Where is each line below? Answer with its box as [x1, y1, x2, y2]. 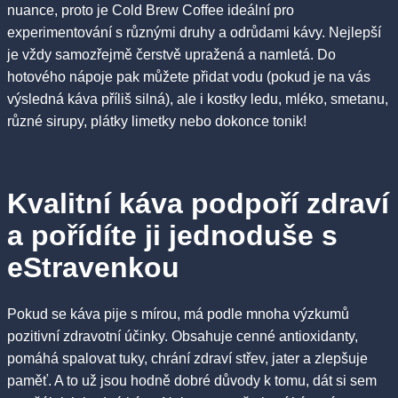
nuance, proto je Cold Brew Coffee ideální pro [7, 2, 294, 18]
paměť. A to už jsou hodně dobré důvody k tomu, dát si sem [7, 373, 377, 389]
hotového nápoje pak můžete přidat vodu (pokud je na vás [7, 68, 370, 84]
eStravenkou [7, 251, 179, 283]
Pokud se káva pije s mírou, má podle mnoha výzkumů [7, 306, 349, 322]
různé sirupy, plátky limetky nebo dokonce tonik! [7, 113, 306, 129]
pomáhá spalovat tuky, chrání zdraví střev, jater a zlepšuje [7, 351, 368, 367]
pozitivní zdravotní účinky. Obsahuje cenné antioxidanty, [7, 329, 358, 345]
